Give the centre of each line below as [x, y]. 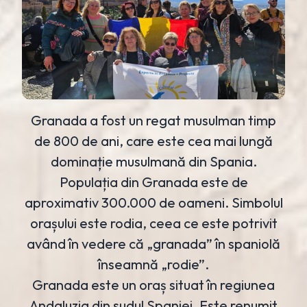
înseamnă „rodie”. [153, 264]
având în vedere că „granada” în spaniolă [153, 243]
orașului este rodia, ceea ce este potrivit [153, 223]
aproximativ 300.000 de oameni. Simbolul [153, 202]
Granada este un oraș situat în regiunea [153, 284]
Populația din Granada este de [153, 182]
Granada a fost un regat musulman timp [153, 120]
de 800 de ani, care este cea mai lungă [153, 140]
